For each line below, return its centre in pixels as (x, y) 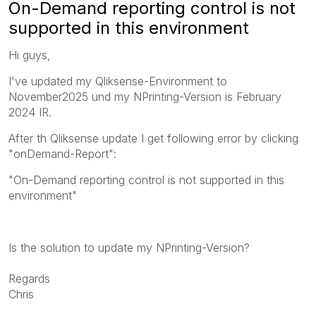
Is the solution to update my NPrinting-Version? (129, 247)
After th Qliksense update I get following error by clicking (153, 138)
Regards (29, 278)
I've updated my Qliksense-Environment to (118, 81)
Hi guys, (30, 55)
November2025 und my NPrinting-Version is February (145, 96)
